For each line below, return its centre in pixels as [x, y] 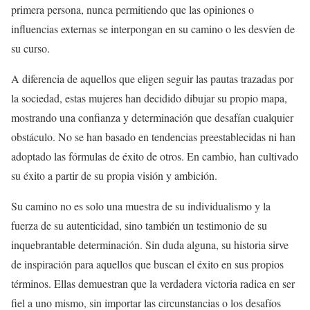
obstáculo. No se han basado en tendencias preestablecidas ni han [153, 137]
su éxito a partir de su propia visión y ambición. [114, 176]
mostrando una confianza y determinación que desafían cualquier [152, 118]
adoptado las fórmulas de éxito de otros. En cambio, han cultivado [155, 156]
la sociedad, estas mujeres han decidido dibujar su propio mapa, [149, 98]
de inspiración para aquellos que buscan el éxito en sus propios [147, 264]
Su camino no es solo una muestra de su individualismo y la [141, 206]
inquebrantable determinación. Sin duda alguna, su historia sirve [150, 245]
